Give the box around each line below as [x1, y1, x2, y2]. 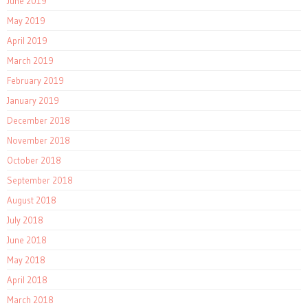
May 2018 [7, 254, 45, 266]
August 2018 [7, 195, 56, 206]
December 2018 [7, 115, 70, 126]
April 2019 [7, 35, 47, 47]
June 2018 [7, 234, 47, 246]
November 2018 [7, 135, 70, 146]
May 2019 [7, 15, 45, 27]
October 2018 [7, 155, 61, 166]
